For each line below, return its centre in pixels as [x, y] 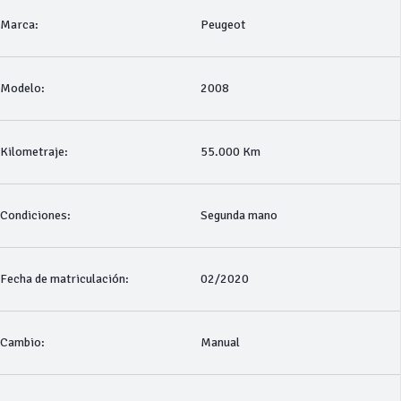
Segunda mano [239, 215]
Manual [220, 342]
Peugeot [222, 25]
